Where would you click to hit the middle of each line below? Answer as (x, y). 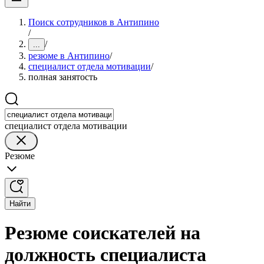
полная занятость (63, 77)
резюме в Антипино (69, 56)
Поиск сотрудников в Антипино (94, 22)
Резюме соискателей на (103, 233)
